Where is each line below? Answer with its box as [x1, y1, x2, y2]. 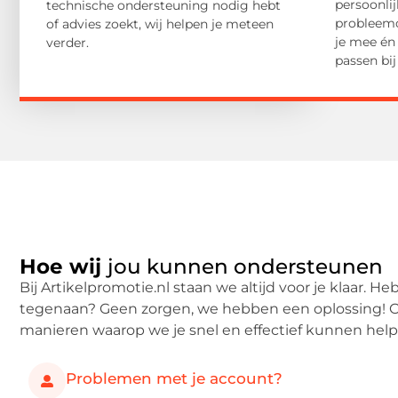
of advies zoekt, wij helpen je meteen [46, 16, 274, 33]
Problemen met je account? [66, 370, 283, 388]
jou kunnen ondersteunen [107, 253, 383, 279]
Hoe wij [20, 253, 107, 279]
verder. [46, 35, 89, 52]
